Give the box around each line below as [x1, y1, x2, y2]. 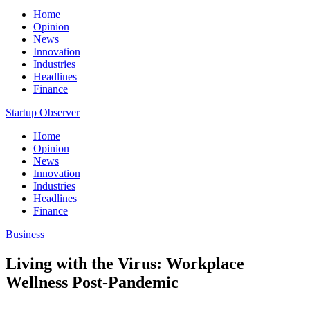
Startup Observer [6, 107, 80, 118]
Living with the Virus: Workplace [6, 254, 244, 273]
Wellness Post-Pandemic [6, 273, 179, 291]
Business [6, 228, 44, 240]
